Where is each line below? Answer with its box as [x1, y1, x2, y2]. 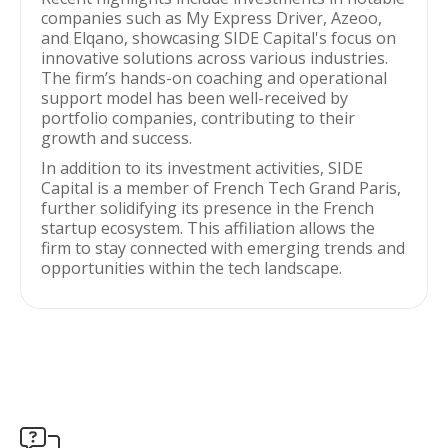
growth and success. [41, 127, 192, 149]
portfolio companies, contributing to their [41, 107, 355, 129]
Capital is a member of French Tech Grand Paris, [41, 177, 401, 199]
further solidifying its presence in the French [41, 197, 374, 219]
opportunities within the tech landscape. [41, 257, 342, 279]
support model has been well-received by [41, 87, 348, 109]
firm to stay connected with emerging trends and [41, 237, 405, 259]
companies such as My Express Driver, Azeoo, [41, 7, 382, 29]
